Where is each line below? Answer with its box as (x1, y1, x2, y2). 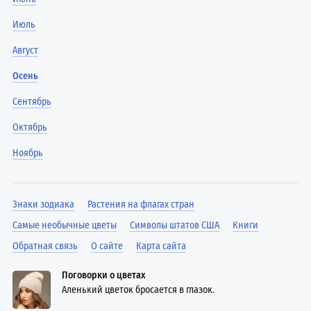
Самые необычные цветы (12, 219, 117, 231)
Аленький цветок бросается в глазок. (62, 283, 215, 296)
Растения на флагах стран (87, 198, 195, 210)
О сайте (91, 239, 124, 252)
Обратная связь (12, 239, 78, 252)
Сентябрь (12, 95, 52, 108)
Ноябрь (12, 146, 44, 159)
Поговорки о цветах (62, 269, 146, 281)
